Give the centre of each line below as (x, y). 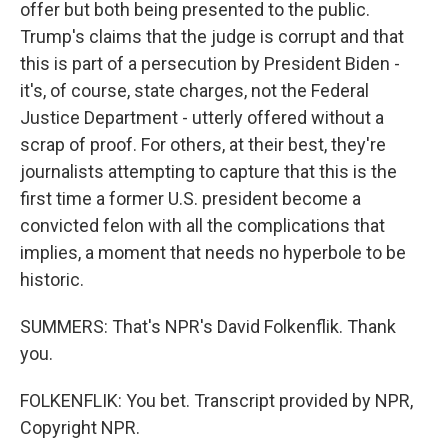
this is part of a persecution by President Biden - (210, 63)
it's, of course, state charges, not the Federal (194, 90)
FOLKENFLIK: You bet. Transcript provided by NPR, (216, 400)
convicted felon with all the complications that (202, 225)
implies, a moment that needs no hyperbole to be (213, 252)
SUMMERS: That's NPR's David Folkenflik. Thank (208, 326)
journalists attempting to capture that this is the (208, 171)
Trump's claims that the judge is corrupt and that (212, 36)
